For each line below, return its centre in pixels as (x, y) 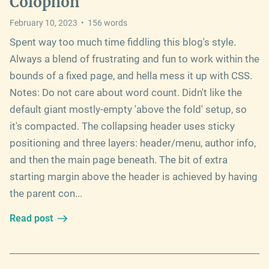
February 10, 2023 (44, 23)
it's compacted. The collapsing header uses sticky (122, 126)
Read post (31, 218)
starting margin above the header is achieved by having (134, 176)
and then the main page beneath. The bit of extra (119, 159)
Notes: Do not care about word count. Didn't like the (126, 92)
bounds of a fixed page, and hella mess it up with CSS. (131, 75)
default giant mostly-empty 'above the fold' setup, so (128, 109)
